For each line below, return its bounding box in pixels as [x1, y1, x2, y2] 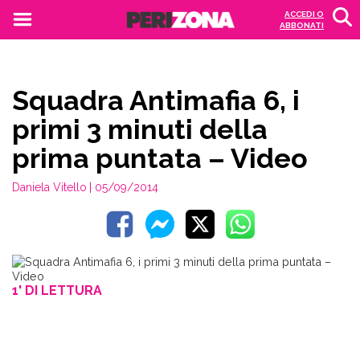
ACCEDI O [284, 10, 324, 18]
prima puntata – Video [12, 142, 308, 174]
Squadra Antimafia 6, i [12, 84, 300, 117]
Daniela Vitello [12, 181, 87, 194]
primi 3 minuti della [12, 113, 268, 145]
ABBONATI [280, 21, 324, 30]
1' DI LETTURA [12, 283, 102, 298]
